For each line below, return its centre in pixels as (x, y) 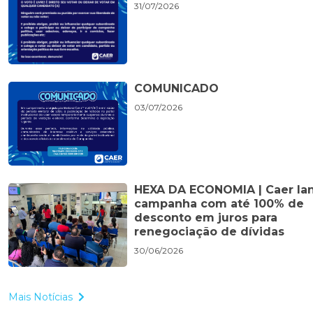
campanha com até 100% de (219, 204)
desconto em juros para (206, 218)
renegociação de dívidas (209, 232)
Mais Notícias (41, 297)
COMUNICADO (176, 89)
